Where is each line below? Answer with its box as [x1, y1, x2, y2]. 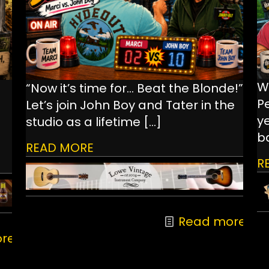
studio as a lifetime [25, 113, 141, 131]
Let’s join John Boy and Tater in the [25, 97, 235, 114]
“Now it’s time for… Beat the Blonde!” [25, 80, 243, 97]
